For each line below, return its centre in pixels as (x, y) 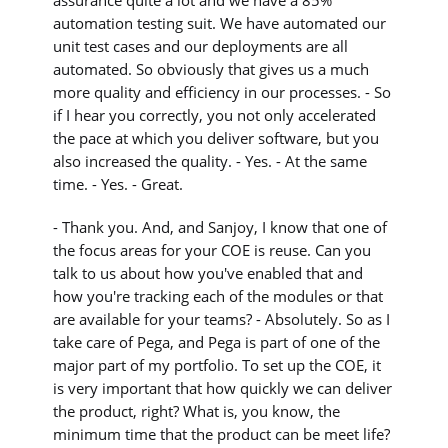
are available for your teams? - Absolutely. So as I (222, 319)
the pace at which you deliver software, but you (216, 137)
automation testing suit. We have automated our (220, 22)
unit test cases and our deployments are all (201, 45)
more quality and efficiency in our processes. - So (222, 91)
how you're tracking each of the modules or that (218, 296)
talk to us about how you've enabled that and (208, 273)
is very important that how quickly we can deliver (223, 388)
